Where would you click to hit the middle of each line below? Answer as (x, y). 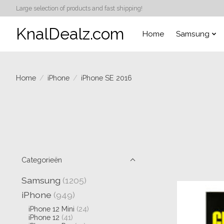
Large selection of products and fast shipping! (79, 8)
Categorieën (42, 160)
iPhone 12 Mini (51, 209)
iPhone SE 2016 (106, 77)
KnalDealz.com (70, 33)
